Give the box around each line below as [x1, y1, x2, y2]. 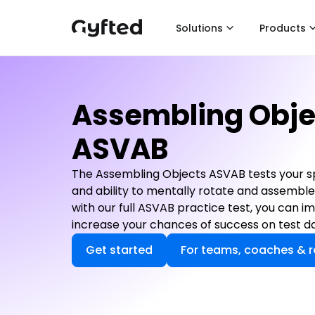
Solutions [176, 20, 223, 35]
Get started [86, 242, 153, 258]
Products [259, 20, 306, 35]
